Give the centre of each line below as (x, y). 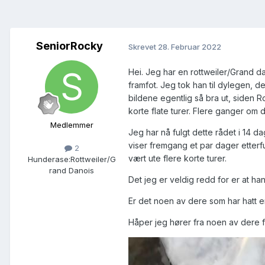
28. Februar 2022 (190, 46)
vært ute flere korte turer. (179, 159)
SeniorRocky (69, 46)
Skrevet (143, 46)
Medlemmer (72, 125)
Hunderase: (49, 159)
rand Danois (72, 171)
